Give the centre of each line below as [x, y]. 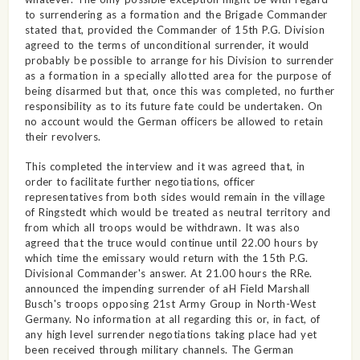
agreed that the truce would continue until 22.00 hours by [172, 242]
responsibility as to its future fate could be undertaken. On [174, 106]
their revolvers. [63, 136]
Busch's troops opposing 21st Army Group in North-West [170, 303]
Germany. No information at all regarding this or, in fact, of [172, 319]
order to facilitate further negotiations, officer [140, 181]
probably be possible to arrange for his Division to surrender [179, 60]
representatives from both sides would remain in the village [175, 196]
